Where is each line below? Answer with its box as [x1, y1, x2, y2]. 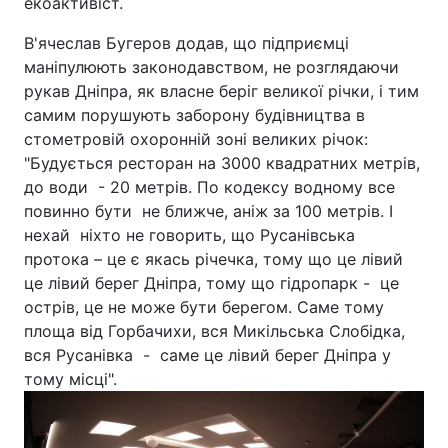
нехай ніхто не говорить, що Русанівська [24, 224, 355, 245]
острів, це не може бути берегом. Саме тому [24, 296, 384, 317]
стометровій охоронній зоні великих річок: [24, 128, 373, 149]
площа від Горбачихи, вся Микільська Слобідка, [24, 320, 405, 341]
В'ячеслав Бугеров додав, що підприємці [24, 32, 349, 53]
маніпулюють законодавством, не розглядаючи [24, 56, 399, 77]
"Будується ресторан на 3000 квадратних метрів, [24, 152, 420, 173]
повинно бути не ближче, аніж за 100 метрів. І [24, 200, 393, 221]
